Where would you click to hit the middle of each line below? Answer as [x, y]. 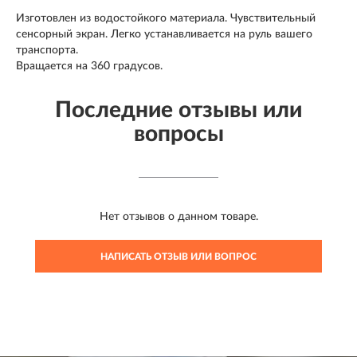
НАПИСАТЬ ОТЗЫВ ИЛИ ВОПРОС [178, 256]
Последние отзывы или [178, 110]
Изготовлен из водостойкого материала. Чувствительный [166, 18]
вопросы [178, 133]
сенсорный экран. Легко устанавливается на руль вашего [164, 34]
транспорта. [47, 50]
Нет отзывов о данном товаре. [178, 216]
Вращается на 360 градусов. [91, 66]
